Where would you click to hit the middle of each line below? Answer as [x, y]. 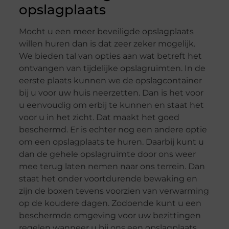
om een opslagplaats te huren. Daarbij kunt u [111, 142]
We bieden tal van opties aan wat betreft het [110, 56]
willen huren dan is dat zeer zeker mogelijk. [107, 44]
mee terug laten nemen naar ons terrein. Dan [112, 167]
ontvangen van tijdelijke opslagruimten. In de [112, 68]
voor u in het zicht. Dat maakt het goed [99, 118]
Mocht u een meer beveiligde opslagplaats [106, 32]
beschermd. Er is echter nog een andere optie [113, 130]
